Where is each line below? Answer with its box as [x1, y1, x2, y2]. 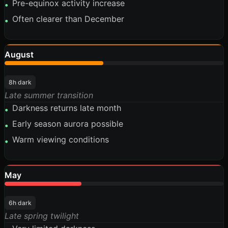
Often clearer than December [12, 14, 124, 24]
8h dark [9, 78, 32, 86]
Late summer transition [5, 90, 93, 100]
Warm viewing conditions [12, 134, 109, 145]
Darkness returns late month [12, 103, 121, 113]
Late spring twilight [5, 211, 79, 221]
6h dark [9, 199, 32, 207]
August [5, 49, 34, 60]
